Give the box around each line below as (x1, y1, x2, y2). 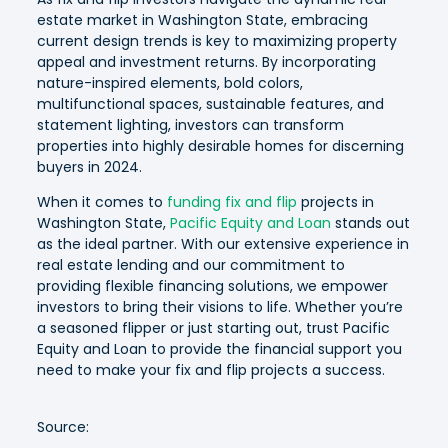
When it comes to (36, 192, 167, 213)
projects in (296, 192, 374, 213)
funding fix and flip (166, 192, 297, 213)
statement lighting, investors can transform (36, 115, 344, 136)
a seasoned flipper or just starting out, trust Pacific (36, 318, 390, 339)
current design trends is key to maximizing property (36, 31, 397, 52)
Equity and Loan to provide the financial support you (36, 339, 402, 360)
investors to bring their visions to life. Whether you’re (36, 297, 403, 318)
